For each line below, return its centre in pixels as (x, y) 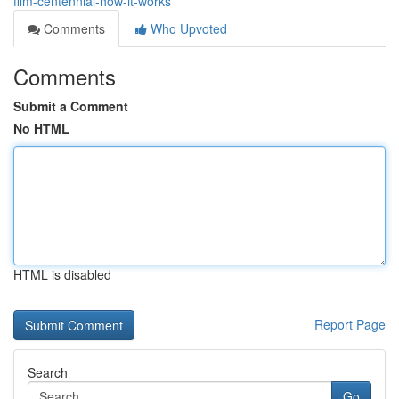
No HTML (41, 128)
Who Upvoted (187, 28)
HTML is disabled (62, 274)
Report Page (350, 324)
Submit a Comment (71, 106)
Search (48, 372)
